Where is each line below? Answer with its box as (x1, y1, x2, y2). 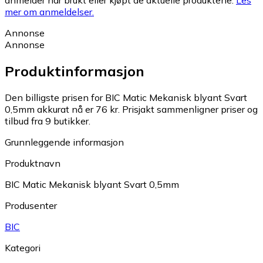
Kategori (5, 242, 41, 254)
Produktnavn (5, 157, 60, 170)
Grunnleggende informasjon (5, 136, 124, 149)
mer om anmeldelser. (5, 6, 94, 18)
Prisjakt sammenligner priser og (122, 103, 258, 116)
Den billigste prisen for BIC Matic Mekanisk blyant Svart (5, 92, 247, 104)
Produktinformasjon (5, 62, 144, 80)
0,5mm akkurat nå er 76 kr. (5, 103, 120, 116)
